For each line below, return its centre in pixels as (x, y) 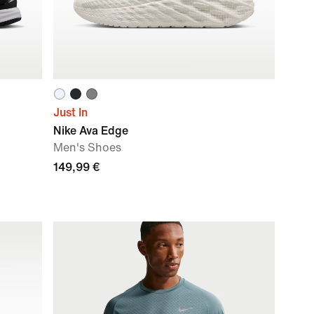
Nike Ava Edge (91, 131)
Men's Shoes (87, 148)
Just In (70, 112)
